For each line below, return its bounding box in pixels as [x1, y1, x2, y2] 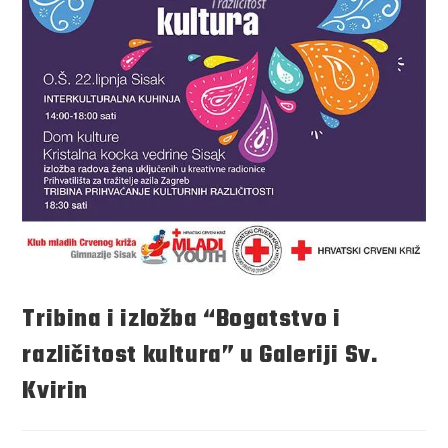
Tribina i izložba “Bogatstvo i [22, 300, 341, 338]
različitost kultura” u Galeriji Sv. [22, 336, 379, 374]
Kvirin [22, 372, 89, 410]
